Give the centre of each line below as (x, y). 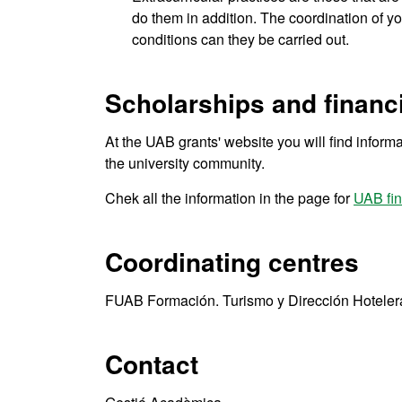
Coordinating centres (232, 262)
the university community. (185, 163)
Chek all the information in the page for (229, 198)
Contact (152, 364)
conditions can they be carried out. (240, 39)
